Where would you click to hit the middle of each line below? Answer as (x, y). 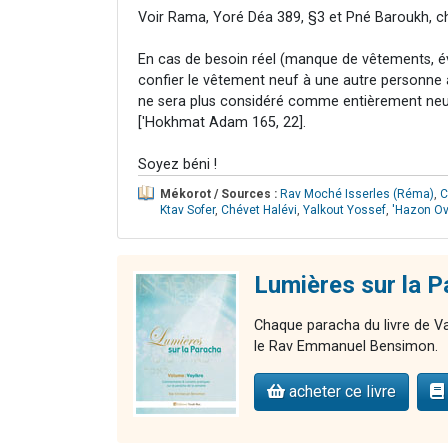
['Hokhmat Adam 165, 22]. (222, 122)
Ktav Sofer (187, 209)
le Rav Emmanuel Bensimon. (346, 346)
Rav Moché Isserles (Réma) (357, 193)
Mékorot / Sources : (218, 193)
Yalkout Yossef (344, 209)
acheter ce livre (340, 391)
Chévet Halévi (259, 209)
